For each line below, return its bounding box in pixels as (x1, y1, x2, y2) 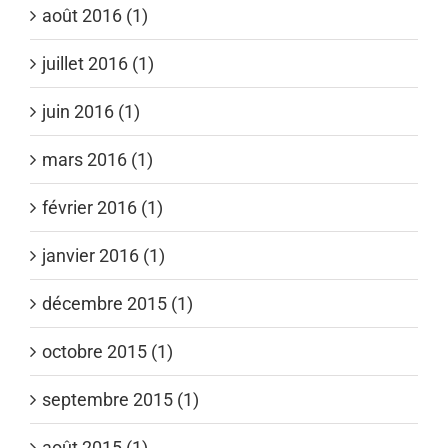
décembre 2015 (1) (42, 292, 193, 314)
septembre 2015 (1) (42, 388, 199, 410)
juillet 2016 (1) (42, 52, 154, 74)
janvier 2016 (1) (42, 244, 165, 266)
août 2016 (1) (42, 4, 148, 26)
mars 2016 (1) (42, 148, 153, 170)
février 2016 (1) (42, 196, 163, 218)
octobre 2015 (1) (42, 340, 173, 362)
